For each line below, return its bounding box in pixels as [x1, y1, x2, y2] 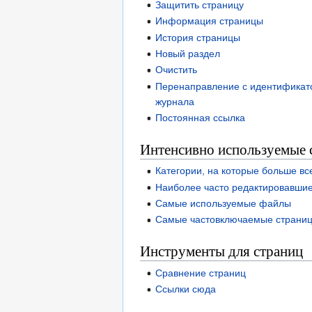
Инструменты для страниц [140, 241, 303, 261]
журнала [155, 95, 195, 107]
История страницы [155, 31, 241, 43]
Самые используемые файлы [155, 198, 292, 210]
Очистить [155, 64, 198, 76]
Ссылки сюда [155, 283, 217, 295]
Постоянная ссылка [155, 112, 246, 124]
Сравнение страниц [155, 267, 247, 279]
